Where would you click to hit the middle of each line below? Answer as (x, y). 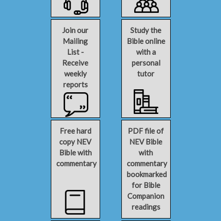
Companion (146, 196)
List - (75, 52)
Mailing (75, 41)
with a (146, 52)
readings (146, 207)
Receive (75, 63)
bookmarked (147, 174)
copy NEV (75, 142)
